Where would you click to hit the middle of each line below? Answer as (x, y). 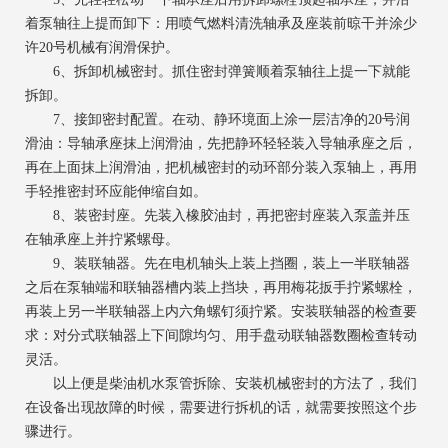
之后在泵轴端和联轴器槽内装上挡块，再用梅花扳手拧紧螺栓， (221, 288)
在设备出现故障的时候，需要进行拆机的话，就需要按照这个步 (221, 408)
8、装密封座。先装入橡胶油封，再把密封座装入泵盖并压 (217, 216)
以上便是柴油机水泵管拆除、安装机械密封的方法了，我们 (221, 384)
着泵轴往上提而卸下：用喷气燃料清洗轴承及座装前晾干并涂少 (221, 24)
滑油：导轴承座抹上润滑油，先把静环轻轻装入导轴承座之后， (221, 144)
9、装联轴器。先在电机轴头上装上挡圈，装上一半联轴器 (217, 264)
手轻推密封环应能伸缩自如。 (116, 192)
